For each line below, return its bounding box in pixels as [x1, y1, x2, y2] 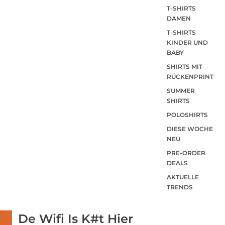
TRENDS [167, 183, 193, 191]
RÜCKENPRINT [167, 72, 213, 80]
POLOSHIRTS [167, 110, 208, 119]
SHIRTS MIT [167, 62, 202, 70]
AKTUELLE [167, 173, 199, 181]
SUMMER [167, 86, 195, 94]
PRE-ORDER [167, 149, 205, 157]
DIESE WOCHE [167, 125, 213, 133]
